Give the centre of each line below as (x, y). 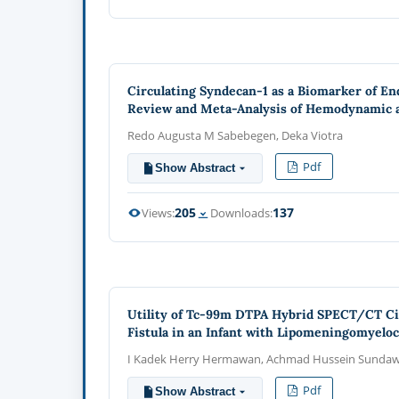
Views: (159, 212)
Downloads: (242, 212)
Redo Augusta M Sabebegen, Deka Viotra (236, 135)
